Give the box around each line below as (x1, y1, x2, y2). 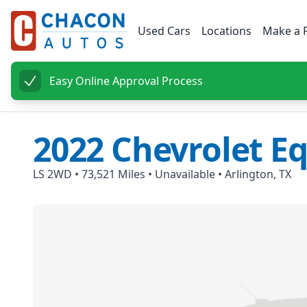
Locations (201, 23, 251, 38)
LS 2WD (33, 167, 72, 182)
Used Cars (138, 23, 191, 38)
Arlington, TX (225, 167, 291, 182)
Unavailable (155, 167, 215, 182)
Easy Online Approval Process (49, 73, 203, 89)
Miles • (115, 167, 155, 182)
